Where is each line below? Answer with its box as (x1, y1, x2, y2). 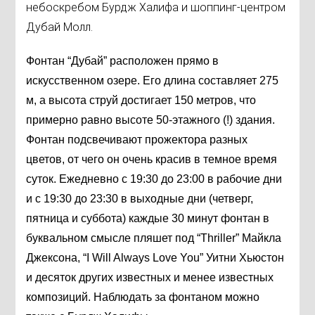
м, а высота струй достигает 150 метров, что (26, 94, 257, 107)
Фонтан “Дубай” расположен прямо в (26, 55, 219, 67)
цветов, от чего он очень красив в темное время (26, 153, 278, 166)
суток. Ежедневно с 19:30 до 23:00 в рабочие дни (26, 173, 283, 186)
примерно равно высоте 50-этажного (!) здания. (26, 114, 276, 127)
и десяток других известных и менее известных (26, 271, 274, 284)
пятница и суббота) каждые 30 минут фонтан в (26, 212, 270, 225)
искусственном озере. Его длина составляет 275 (26, 75, 279, 87)
